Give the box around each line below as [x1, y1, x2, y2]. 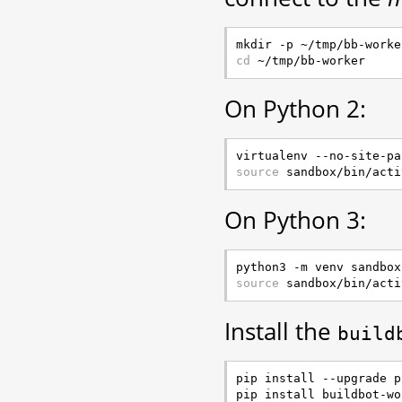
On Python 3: [224, 204, 366, 237]
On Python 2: [224, 92, 366, 126]
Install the [224, 315, 337, 348]
